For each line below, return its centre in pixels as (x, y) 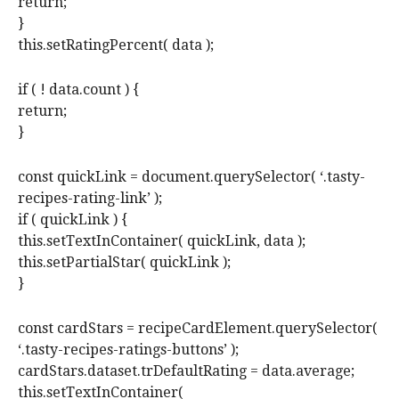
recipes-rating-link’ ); (90, 199)
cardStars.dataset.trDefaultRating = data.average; (186, 371)
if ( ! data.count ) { (78, 90)
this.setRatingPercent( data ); (116, 45)
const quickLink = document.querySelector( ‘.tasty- (191, 177)
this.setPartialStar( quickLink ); (124, 263)
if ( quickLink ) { (73, 220)
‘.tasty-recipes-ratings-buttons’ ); (128, 350)
